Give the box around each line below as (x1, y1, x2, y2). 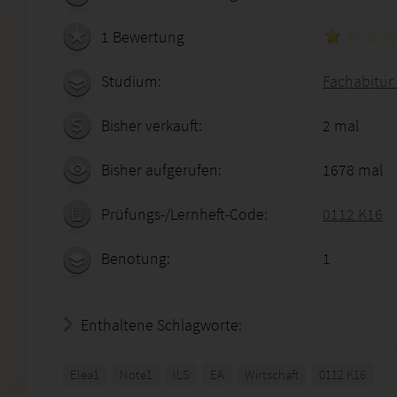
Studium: (101, 71, 161, 91)
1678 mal (323, 160, 383, 180)
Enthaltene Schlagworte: (81, 315, 242, 335)
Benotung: (101, 248, 170, 269)
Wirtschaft (245, 366, 299, 383)
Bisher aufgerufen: (101, 160, 222, 180)
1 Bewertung (101, 27, 184, 47)
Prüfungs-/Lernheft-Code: (101, 204, 268, 224)
